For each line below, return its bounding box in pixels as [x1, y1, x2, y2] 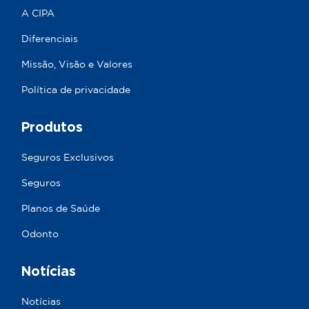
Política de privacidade [21, 86, 130, 94]
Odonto [21, 230, 59, 239]
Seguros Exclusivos [21, 153, 114, 162]
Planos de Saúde [21, 204, 100, 213]
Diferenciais [21, 34, 78, 43]
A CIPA [21, 9, 54, 18]
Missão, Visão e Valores [21, 60, 132, 69]
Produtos [21, 119, 83, 134]
